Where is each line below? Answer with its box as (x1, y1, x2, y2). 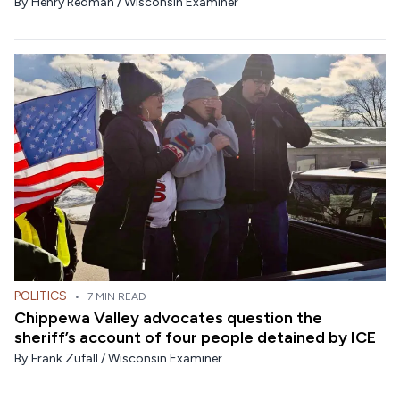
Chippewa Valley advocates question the (14, 307, 322, 328)
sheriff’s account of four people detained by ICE (14, 327, 376, 347)
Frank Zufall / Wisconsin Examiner (31, 350, 222, 366)
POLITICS (14, 287, 67, 304)
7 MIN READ (87, 289, 146, 303)
